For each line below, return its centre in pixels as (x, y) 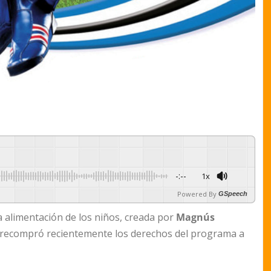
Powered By (197, 194)
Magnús (195, 217)
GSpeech (233, 194)
